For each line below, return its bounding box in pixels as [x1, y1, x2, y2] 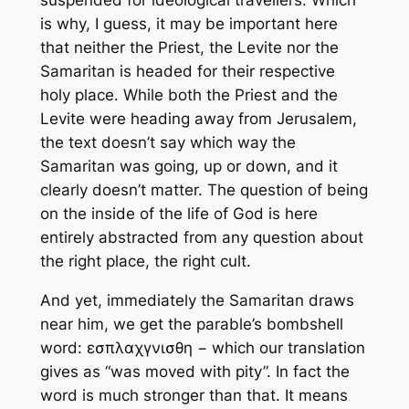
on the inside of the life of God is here [39, 204, 318, 224]
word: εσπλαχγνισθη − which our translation [39, 339, 365, 358]
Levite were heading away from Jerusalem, [39, 110, 357, 129]
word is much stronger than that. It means [39, 386, 348, 405]
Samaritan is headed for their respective [39, 62, 335, 81]
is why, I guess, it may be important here [39, 15, 338, 34]
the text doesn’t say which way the [39, 133, 296, 152]
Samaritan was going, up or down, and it [39, 157, 338, 176]
